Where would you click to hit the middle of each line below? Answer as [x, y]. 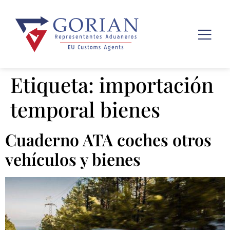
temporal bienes [85, 109]
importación [156, 84]
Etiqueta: [55, 84]
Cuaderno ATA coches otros [108, 139]
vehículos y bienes [73, 159]
